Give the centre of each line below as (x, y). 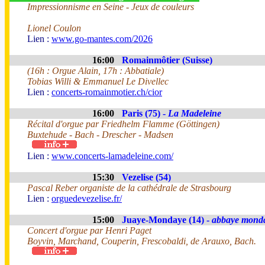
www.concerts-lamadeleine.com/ (112, 156)
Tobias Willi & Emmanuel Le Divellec (98, 81)
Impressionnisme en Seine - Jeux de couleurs (111, 7)
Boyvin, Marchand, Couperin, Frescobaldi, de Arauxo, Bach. (142, 241)
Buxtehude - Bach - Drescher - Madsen (100, 135)
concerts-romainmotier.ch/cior (107, 92)
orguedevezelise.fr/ (87, 198)
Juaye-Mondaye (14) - (167, 220)
